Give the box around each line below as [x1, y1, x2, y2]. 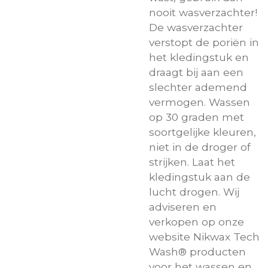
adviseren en [149, 200, 217, 213]
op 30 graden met [149, 110, 244, 123]
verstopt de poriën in [149, 35, 259, 48]
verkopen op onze [149, 215, 244, 228]
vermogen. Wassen [149, 95, 250, 108]
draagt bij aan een [149, 65, 243, 78]
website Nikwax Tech [149, 230, 260, 243]
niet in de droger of [149, 140, 251, 153]
